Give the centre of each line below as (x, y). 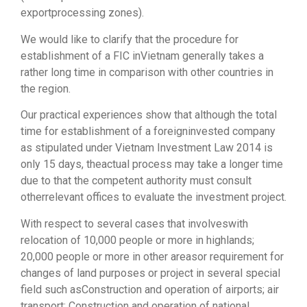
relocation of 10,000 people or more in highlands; (137, 240)
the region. (46, 88)
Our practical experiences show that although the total (149, 115)
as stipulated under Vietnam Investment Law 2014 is (147, 148)
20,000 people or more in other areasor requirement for (152, 256)
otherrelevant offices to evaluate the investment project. (153, 197)
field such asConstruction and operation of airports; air (150, 289)
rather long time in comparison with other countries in (147, 72)
